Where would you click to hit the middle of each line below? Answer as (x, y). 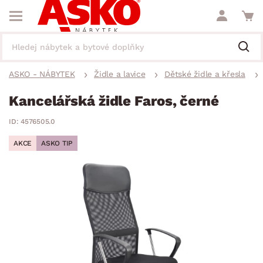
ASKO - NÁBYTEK (42, 74)
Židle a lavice (120, 74)
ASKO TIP (57, 143)
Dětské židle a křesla (205, 74)
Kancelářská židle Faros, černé (114, 101)
